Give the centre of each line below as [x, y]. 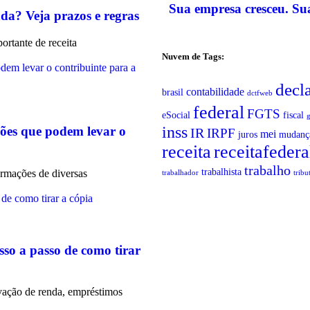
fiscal [293, 115]
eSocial [176, 115]
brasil [173, 92]
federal [219, 112]
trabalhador [180, 172]
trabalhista [221, 172]
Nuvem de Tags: [193, 57]
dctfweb [260, 93]
